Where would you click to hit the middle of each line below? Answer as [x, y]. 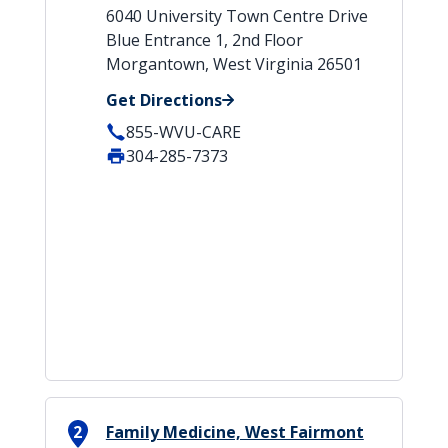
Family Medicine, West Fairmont [234, 432]
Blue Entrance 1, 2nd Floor [204, 40]
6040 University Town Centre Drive [236, 16]
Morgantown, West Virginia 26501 [233, 64]
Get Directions [163, 100]
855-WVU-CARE [183, 132]
